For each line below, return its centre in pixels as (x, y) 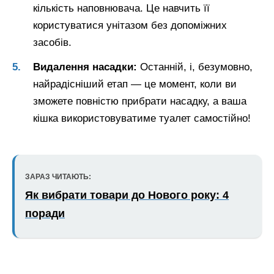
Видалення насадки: (85, 67)
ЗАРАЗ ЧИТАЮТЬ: (58, 176)
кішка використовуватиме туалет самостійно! (142, 118)
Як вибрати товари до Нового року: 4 (127, 195)
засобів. (52, 42)
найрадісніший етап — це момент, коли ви (135, 84)
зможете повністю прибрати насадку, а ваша (140, 101)
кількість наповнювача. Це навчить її (121, 8)
